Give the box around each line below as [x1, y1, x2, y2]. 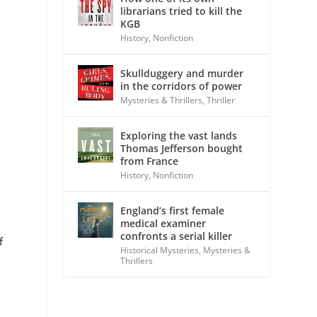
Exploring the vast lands [120, 128, 238, 142]
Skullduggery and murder [120, 66, 244, 80]
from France [120, 154, 179, 168]
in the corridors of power [120, 79, 243, 93]
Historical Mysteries [120, 243, 200, 256]
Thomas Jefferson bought [120, 141, 243, 155]
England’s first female [120, 203, 225, 217]
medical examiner [120, 216, 207, 230]
